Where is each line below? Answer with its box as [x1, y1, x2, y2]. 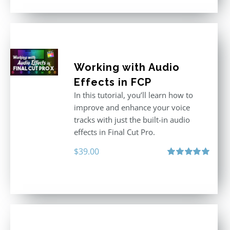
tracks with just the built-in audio [73, 114, 190, 125]
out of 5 [167, 168, 189, 176]
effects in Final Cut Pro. [73, 127, 155, 137]
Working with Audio [73, 61, 180, 73]
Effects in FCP [73, 76, 151, 88]
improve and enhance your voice [73, 102, 190, 112]
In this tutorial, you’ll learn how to [73, 90, 193, 100]
